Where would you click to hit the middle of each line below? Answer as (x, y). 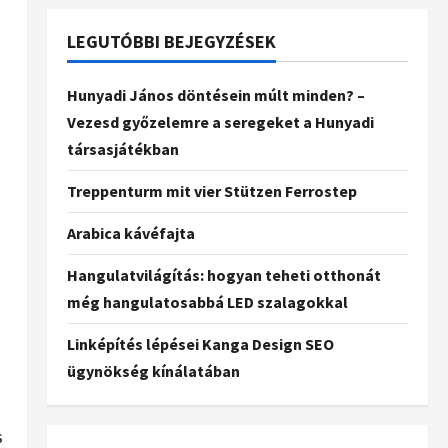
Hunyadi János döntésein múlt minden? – (215, 95)
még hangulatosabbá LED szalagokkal (207, 302)
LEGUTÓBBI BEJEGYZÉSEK (171, 41)
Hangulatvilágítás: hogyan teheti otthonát (223, 275)
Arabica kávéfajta (130, 233)
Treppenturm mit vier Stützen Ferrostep (211, 191)
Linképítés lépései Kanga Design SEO (200, 344)
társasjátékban (122, 149)
